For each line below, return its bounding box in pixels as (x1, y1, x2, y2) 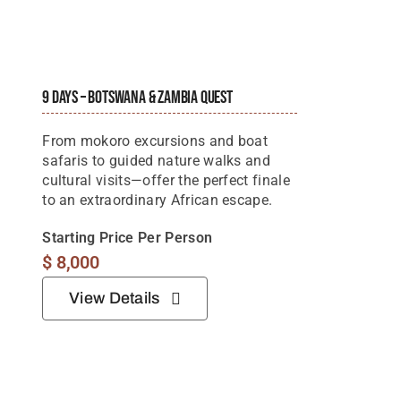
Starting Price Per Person (42, 229, 213, 247)
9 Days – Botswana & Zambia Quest (42, 87, 233, 109)
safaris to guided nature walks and (42, 152, 271, 170)
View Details (69, 289, 160, 308)
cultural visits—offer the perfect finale (42, 172, 291, 190)
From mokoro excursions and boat (42, 132, 269, 150)
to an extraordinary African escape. (42, 192, 273, 209)
